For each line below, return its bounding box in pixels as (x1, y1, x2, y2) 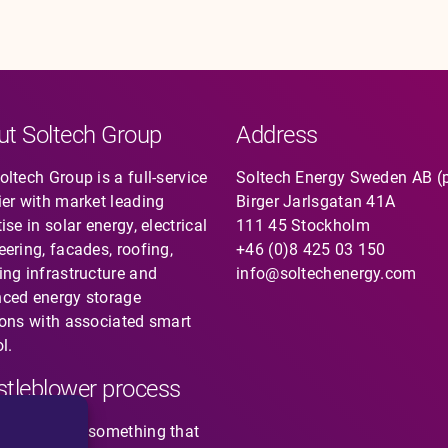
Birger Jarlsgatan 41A (236, 192, 396, 211)
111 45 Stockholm (236, 216, 370, 235)
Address (236, 121, 318, 149)
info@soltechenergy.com (236, 264, 417, 283)
